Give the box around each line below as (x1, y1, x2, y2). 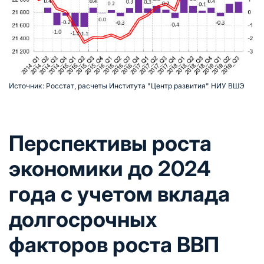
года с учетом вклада (9, 180, 230, 207)
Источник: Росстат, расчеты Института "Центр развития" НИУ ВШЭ (9, 81, 245, 90)
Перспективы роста (9, 130, 212, 156)
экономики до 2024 (9, 155, 211, 181)
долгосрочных (9, 206, 157, 232)
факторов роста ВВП (9, 231, 219, 258)
